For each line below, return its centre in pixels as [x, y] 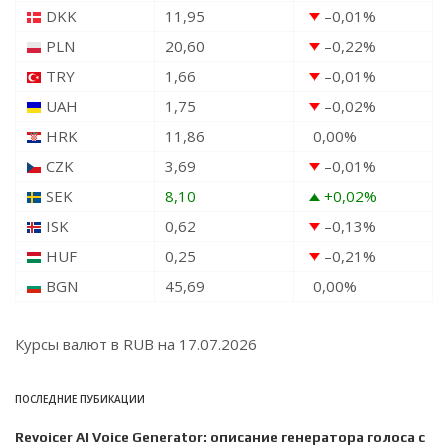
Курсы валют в [69, 344]
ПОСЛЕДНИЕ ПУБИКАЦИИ [80, 399]
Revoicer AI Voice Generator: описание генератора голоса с [220, 437]
